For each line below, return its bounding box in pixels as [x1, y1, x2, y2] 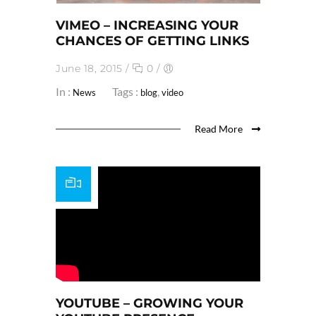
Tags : [112, 85, 140, 99]
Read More [195, 123, 245, 135]
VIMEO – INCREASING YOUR [56, 18, 238, 34]
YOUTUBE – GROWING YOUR [56, 296, 243, 312]
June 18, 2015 [56, 62, 123, 75]
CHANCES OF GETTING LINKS [56, 33, 249, 49]
